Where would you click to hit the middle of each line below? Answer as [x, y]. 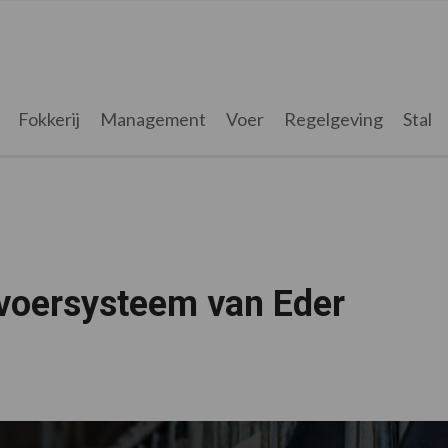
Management [152, 119]
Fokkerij [48, 119]
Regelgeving [333, 119]
